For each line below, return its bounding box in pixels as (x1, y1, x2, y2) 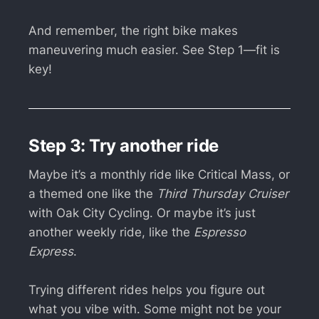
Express (28, 244, 73, 258)
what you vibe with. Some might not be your (28, 301, 281, 316)
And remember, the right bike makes (28, 23, 238, 38)
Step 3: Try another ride (28, 135, 219, 156)
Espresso (194, 224, 246, 239)
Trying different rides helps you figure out (28, 282, 265, 297)
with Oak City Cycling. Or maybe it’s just (28, 205, 256, 220)
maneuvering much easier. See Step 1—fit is (28, 43, 280, 58)
